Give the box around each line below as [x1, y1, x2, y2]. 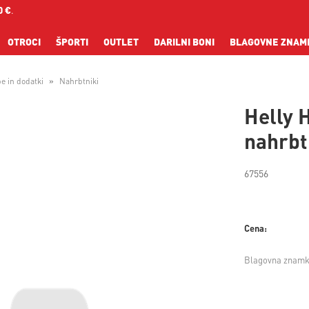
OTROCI [8, 35, 41, 48]
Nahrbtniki [59, 76, 99, 86]
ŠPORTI [56, 35, 88, 48]
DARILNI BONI [154, 35, 215, 48]
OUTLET [103, 35, 139, 48]
